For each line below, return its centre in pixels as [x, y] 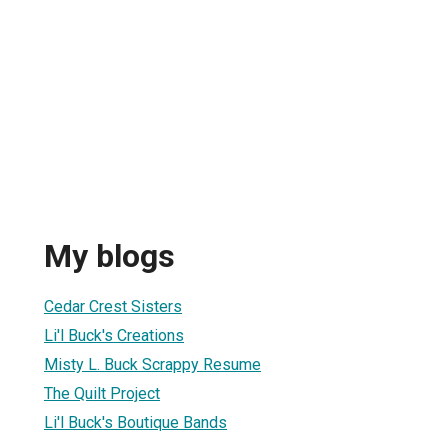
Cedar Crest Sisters [113, 306]
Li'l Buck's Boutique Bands [135, 422]
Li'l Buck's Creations [114, 335]
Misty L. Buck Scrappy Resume [152, 364]
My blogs [109, 256]
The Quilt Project [102, 393]
